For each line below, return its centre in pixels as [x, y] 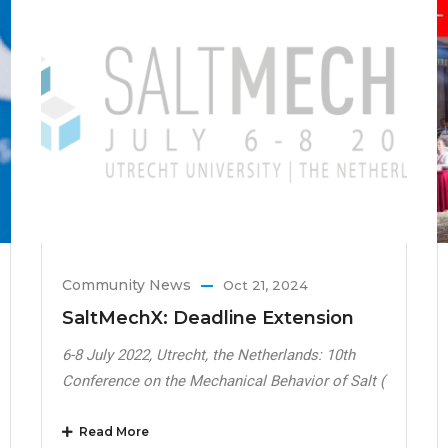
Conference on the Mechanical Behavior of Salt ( [223, 381]
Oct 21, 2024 [265, 285]
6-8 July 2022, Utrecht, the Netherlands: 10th [208, 355]
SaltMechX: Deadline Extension [207, 318]
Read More [110, 432]
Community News [126, 285]
